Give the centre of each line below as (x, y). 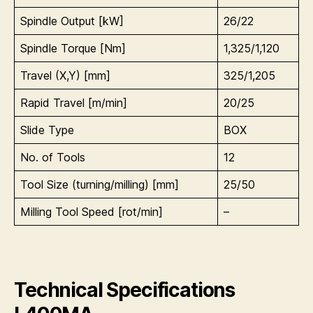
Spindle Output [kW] (72, 21)
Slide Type (47, 130)
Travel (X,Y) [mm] (65, 75)
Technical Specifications (125, 290)
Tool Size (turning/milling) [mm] (100, 184)
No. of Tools (53, 157)
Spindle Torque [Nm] (73, 48)
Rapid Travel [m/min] (74, 102)
